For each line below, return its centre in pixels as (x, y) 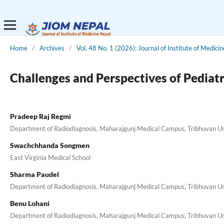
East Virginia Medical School (50, 157)
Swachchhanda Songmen (49, 145)
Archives (52, 48)
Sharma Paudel (34, 174)
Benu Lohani (29, 203)
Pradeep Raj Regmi (40, 116)
